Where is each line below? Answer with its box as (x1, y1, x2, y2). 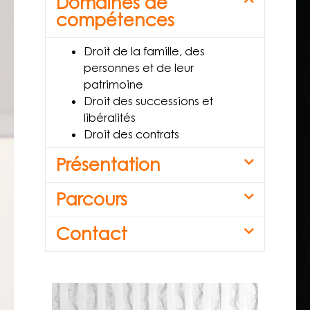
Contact (56, 224, 127, 244)
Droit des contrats (84, 127, 179, 141)
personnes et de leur (84, 61, 194, 75)
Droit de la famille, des (84, 44, 205, 58)
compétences (56, 10, 174, 30)
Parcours (56, 189, 127, 210)
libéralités (84, 111, 136, 125)
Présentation (56, 154, 161, 175)
